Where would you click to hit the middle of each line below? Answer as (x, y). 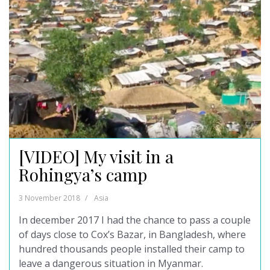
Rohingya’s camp (83, 174)
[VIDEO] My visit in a (96, 156)
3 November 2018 (49, 198)
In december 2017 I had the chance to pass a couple (135, 220)
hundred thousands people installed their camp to (132, 249)
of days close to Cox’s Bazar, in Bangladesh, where (132, 234)
